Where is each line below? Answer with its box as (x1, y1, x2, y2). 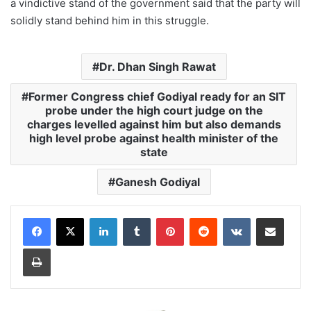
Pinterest (183, 212, 223, 224)
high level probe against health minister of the (29, 131, 278, 146)
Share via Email (283, 212, 305, 224)
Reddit (217, 212, 244, 224)
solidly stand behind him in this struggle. (10, 14, 209, 28)
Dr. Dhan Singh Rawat (99, 60, 216, 74)
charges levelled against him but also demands (26, 117, 281, 132)
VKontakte (250, 212, 294, 224)
